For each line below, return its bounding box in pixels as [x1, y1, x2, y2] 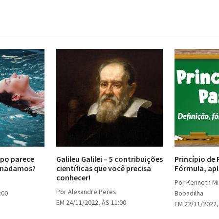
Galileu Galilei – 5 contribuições [56, 154, 163, 164]
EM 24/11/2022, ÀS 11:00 [56, 198, 126, 207]
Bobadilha [175, 189, 203, 198]
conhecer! [56, 173, 90, 183]
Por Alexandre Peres [56, 187, 116, 197]
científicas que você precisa [56, 163, 151, 174]
